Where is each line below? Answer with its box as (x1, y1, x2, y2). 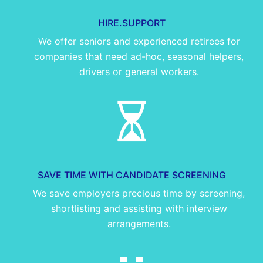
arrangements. (107, 217, 171, 230)
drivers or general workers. (79, 66, 199, 78)
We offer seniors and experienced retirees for (38, 35, 240, 48)
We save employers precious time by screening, (33, 187, 245, 199)
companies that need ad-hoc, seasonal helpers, (34, 50, 244, 63)
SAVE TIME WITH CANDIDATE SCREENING (37, 168, 226, 181)
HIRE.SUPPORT (97, 17, 166, 29)
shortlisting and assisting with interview (50, 202, 227, 214)
